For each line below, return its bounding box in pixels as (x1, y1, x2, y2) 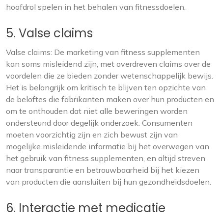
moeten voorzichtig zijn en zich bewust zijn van (6, 130, 178, 139)
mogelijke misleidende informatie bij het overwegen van (6, 141, 209, 151)
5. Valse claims (6, 25, 93, 41)
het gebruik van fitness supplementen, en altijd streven (6, 153, 205, 163)
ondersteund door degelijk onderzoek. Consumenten (6, 118, 192, 128)
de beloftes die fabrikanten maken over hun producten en (6, 94, 214, 104)
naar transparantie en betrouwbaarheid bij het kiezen (6, 165, 199, 175)
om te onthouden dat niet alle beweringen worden (6, 106, 188, 116)
